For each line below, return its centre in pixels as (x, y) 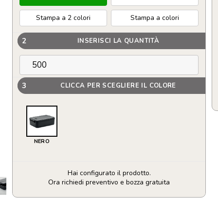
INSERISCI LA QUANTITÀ (118, 41)
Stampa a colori (155, 18)
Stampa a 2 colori (63, 18)
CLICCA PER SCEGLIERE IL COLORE (118, 85)
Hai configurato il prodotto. (109, 173)
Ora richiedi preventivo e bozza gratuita (109, 182)
